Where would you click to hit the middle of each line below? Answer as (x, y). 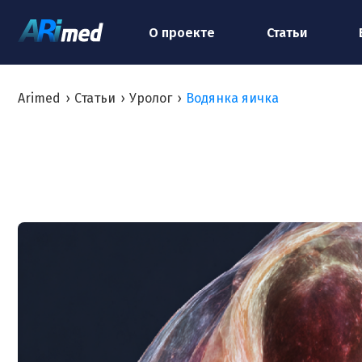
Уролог (151, 98)
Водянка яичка (232, 98)
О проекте (182, 32)
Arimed (39, 98)
